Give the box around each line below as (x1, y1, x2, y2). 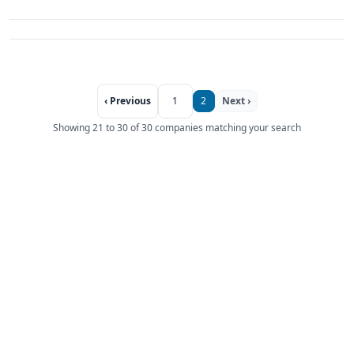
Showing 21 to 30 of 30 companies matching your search (53, 121, 301, 135)
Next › (221, 94, 250, 108)
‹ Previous (104, 94, 151, 108)
